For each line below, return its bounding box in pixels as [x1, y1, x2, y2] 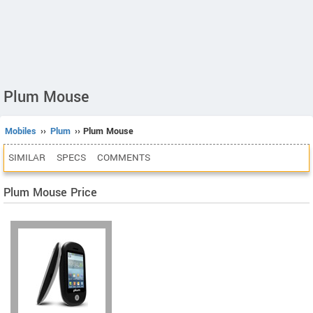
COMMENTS [97, 151, 150, 164]
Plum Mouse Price [3, 184, 97, 201]
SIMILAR [8, 151, 45, 164]
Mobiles [5, 125, 36, 138]
